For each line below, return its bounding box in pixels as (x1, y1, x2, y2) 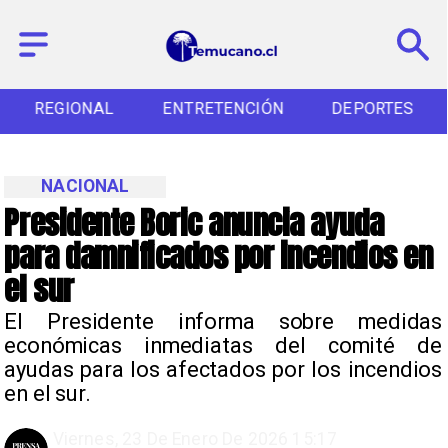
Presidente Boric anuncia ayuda (4, 199, 384, 246)
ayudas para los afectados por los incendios (4, 357, 442, 383)
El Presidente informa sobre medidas (4, 309, 442, 335)
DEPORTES (331, 99, 414, 119)
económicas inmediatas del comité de (4, 333, 442, 359)
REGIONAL (34, 99, 114, 119)
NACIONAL (41, 176, 130, 197)
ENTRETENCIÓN (162, 99, 285, 119)
